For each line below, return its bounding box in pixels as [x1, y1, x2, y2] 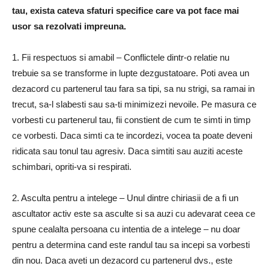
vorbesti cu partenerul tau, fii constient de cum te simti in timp [12, 115, 250, 125]
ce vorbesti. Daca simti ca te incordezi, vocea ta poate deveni [12, 130, 252, 141]
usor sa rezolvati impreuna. [12, 21, 126, 32]
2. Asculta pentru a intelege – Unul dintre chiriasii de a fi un [12, 193, 238, 204]
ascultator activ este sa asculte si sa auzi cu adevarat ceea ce [12, 208, 255, 219]
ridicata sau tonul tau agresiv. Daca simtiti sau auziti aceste [12, 146, 243, 157]
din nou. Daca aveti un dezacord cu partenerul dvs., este [12, 255, 232, 266]
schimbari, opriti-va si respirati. [12, 162, 131, 172]
